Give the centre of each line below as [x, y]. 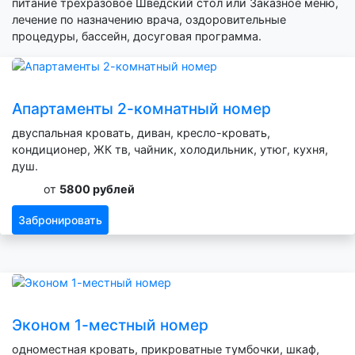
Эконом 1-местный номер [110, 324]
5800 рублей [97, 189]
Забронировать [60, 220]
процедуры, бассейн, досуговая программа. [137, 36]
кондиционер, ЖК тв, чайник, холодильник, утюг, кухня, [170, 150]
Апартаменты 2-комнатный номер [141, 109]
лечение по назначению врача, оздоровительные [149, 19]
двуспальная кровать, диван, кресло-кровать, [141, 133]
